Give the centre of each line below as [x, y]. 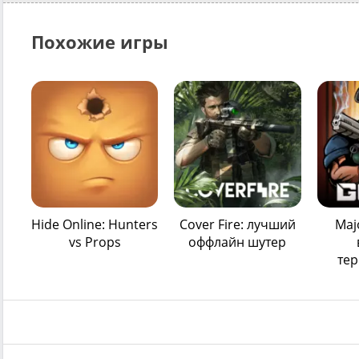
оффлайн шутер [238, 242]
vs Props [95, 242]
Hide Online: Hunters [95, 225]
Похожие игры [100, 42]
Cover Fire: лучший [237, 225]
